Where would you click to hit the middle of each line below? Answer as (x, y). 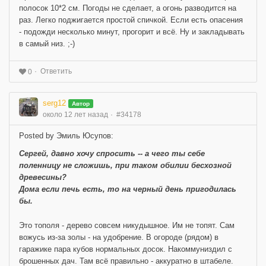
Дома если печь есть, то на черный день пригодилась (128, 189)
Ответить (56, 72)
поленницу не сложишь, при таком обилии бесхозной (125, 166)
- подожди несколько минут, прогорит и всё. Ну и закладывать (132, 32)
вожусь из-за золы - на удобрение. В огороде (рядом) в (119, 237)
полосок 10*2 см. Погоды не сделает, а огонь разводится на (128, 8)
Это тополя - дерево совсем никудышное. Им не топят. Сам (127, 226)
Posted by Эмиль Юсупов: (66, 136)
